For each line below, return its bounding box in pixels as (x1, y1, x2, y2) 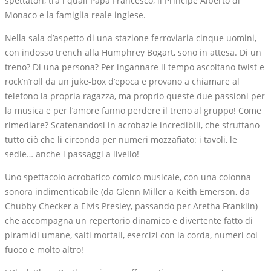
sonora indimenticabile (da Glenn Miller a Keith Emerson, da (5, 186, 250, 198)
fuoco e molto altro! (5, 244, 83, 256)
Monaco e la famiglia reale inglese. (5, 9, 146, 21)
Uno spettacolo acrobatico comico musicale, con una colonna (5, 171, 251, 183)
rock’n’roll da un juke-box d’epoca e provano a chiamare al (5, 76, 240, 88)
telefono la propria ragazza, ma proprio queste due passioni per (5, 90, 265, 102)
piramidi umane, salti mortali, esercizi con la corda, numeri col (5, 229, 258, 241)
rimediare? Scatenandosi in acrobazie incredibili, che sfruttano (5, 119, 260, 131)
